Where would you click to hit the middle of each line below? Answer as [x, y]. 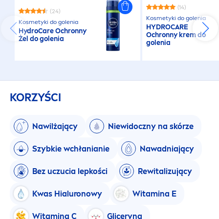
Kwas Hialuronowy [67, 194]
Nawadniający [167, 149]
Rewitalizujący [165, 171]
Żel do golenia [42, 39]
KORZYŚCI [35, 98]
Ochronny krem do [176, 35]
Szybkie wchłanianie [71, 149]
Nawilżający [55, 126]
